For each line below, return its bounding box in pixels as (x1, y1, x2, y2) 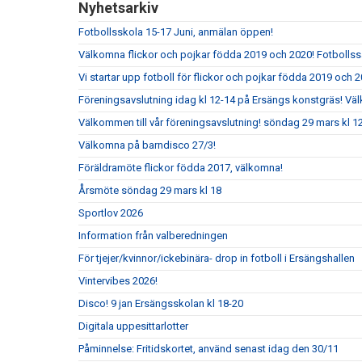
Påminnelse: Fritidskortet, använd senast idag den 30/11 (78, 343, 339, 355)
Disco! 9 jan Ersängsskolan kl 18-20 (78, 297, 243, 309)
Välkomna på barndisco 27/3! (78, 139, 216, 151)
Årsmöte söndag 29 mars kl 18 (78, 184, 221, 196)
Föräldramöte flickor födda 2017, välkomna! (78, 162, 283, 174)
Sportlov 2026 (78, 207, 143, 219)
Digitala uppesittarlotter (78, 320, 188, 332)
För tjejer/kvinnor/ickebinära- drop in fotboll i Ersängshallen (78, 252, 355, 264)
